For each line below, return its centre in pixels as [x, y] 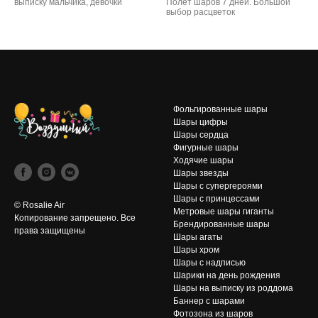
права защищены [50, 231]
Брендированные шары [221, 225]
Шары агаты [198, 237]
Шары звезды [201, 174]
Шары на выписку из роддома [233, 289]
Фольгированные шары [220, 110]
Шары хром [196, 250]
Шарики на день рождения [227, 276]
